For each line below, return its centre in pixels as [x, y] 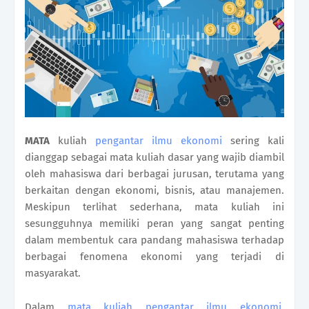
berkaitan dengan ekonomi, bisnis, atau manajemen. [154, 191]
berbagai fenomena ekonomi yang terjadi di [154, 257]
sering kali [253, 141]
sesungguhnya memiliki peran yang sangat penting [154, 224]
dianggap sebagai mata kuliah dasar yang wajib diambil [154, 158]
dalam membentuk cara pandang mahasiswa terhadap [154, 240]
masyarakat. [54, 273]
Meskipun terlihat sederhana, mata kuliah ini [154, 207]
